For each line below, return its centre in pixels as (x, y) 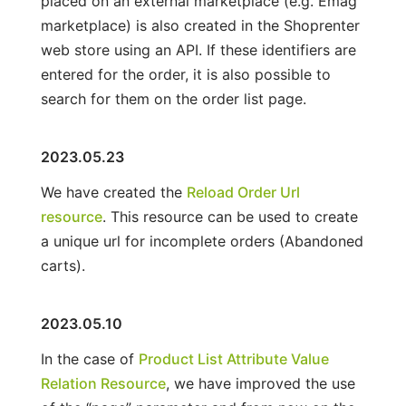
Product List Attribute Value (233, 358)
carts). (63, 265)
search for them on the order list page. (173, 98)
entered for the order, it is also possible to (185, 74)
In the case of (89, 358)
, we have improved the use (260, 383)
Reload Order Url (243, 192)
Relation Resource (103, 383)
